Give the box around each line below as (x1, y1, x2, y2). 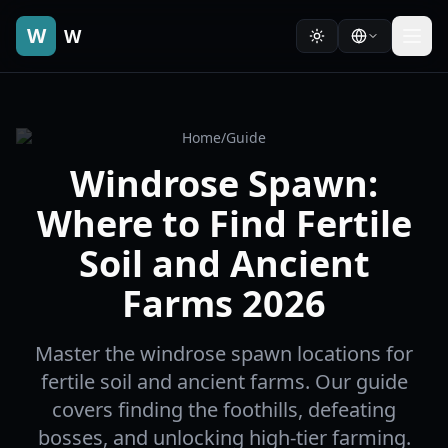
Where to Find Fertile (36, 199, 412, 248)
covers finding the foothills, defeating (52, 396, 396, 423)
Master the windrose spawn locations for (35, 340, 413, 367)
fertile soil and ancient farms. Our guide (40, 368, 408, 395)
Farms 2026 (122, 279, 326, 328)
